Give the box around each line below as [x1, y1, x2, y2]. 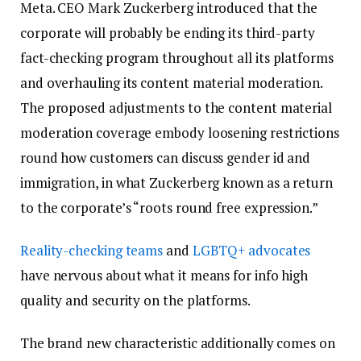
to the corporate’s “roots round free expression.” [20, 197, 318, 217]
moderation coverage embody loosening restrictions [20, 122, 339, 142]
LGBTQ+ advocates [192, 240, 311, 259]
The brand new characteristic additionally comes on [20, 333, 335, 352]
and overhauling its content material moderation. [20, 73, 322, 92]
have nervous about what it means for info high [20, 265, 309, 284]
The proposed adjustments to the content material [20, 98, 332, 117]
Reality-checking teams [20, 240, 164, 259]
